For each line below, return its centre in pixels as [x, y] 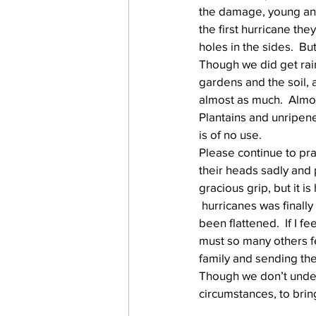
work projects [192, 56]
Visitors [274, 56]
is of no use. [230, 134]
